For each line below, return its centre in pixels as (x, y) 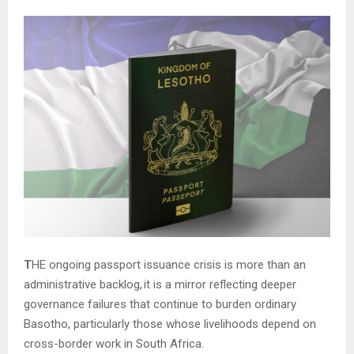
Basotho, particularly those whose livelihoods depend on (170, 324)
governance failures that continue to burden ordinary (160, 304)
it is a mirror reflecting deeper (220, 284)
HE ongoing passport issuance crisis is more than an (169, 264)
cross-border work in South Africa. (114, 343)
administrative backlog (82, 284)
